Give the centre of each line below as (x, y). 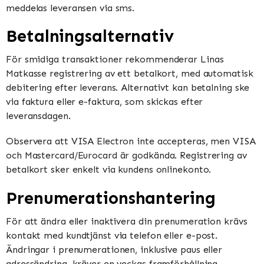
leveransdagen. (38, 116)
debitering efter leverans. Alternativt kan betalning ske (128, 88)
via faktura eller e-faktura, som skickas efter (105, 102)
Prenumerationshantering (111, 198)
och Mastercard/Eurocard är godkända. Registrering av (126, 156)
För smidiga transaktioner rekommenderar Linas (115, 60)
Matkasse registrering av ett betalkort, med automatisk (130, 74)
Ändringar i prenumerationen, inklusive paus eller (114, 249)
